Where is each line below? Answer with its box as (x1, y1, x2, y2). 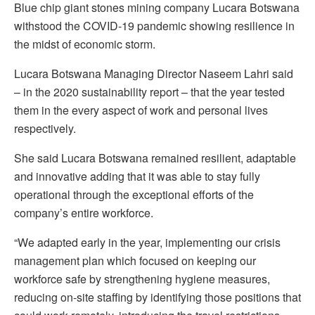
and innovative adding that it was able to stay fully (14, 167, 260, 184)
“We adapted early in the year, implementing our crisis (14, 233, 281, 250)
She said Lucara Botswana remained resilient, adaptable (14, 149, 296, 166)
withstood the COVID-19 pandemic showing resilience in (14, 17, 295, 34)
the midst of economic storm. (14, 35, 155, 52)
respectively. (14, 120, 76, 136)
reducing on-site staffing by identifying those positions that (14, 288, 301, 305)
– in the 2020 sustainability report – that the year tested (14, 83, 285, 100)
